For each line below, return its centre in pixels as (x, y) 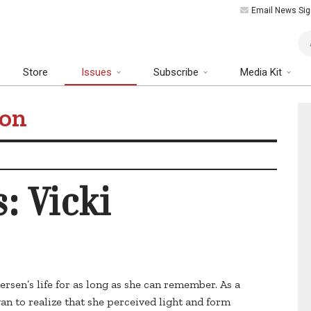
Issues (98, 73)
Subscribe (177, 73)
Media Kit (262, 73)
